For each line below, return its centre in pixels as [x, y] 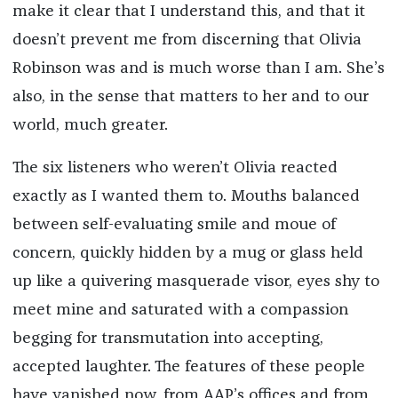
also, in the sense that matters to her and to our [190, 96]
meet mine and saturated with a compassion [180, 310]
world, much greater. [92, 125]
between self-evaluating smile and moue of [174, 224]
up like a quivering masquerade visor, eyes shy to [195, 281]
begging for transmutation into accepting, [167, 338]
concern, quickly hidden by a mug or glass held [187, 253]
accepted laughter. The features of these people [188, 366]
